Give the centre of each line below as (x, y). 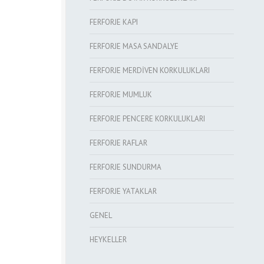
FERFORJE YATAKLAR (123, 191)
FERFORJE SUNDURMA (126, 167)
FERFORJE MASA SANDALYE (134, 46)
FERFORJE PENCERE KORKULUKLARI (147, 119)
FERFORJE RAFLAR (118, 143)
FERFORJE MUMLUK (121, 95)
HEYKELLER (108, 240)
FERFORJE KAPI (114, 22)
